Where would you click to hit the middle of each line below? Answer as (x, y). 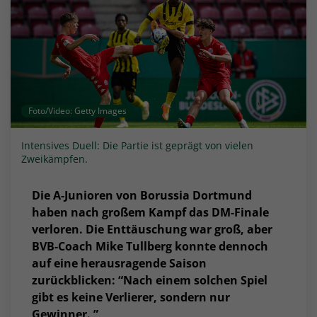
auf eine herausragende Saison (119, 264)
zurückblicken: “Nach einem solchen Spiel (150, 281)
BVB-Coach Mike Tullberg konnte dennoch (150, 247)
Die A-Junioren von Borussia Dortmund (142, 196)
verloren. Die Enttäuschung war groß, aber (152, 230)
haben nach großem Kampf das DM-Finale (150, 213)
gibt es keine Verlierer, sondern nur (131, 298)
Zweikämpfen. (54, 159)
